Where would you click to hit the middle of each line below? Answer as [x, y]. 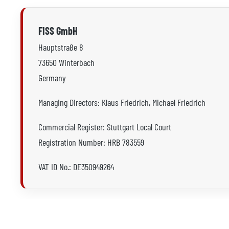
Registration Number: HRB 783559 [91, 142]
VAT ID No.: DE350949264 [76, 167]
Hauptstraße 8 [61, 47]
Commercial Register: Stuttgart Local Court [105, 127]
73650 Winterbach [66, 62]
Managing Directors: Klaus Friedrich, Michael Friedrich [122, 102]
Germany [52, 78]
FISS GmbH [58, 31]
